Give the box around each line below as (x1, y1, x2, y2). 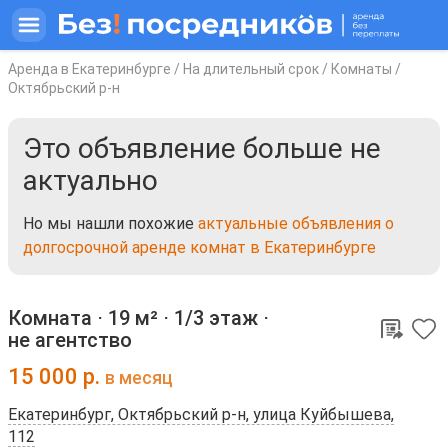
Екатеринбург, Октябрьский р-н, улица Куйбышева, (8, 405, 394, 424)
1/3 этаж (174, 306, 258, 330)
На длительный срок (183, 61, 319, 77)
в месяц (105, 368, 173, 388)
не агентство (8, 328, 132, 352)
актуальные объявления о (198, 214, 394, 233)
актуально (23, 164, 158, 197)
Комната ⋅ (8, 306, 108, 330)
